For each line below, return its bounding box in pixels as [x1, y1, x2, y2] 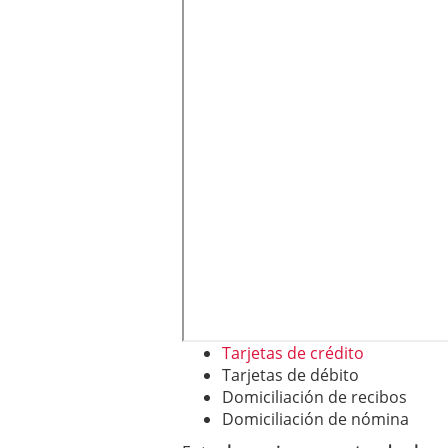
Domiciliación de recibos [222, 386, 407, 409]
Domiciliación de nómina [222, 408, 409, 431]
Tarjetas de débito [222, 364, 359, 387]
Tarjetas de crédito [222, 342, 364, 365]
